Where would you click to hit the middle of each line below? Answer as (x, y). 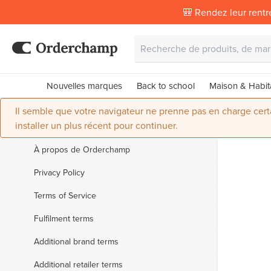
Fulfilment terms (64, 218)
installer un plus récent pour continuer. (96, 125)
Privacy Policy (59, 172)
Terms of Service (65, 195)
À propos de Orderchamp (82, 149)
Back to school (165, 86)
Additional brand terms (76, 241)
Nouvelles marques (84, 86)
